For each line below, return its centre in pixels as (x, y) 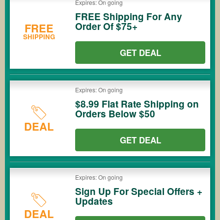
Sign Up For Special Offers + (139, 191)
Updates (94, 201)
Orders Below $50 (115, 114)
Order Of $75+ (106, 26)
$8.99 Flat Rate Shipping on (137, 104)
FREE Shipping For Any (129, 16)
